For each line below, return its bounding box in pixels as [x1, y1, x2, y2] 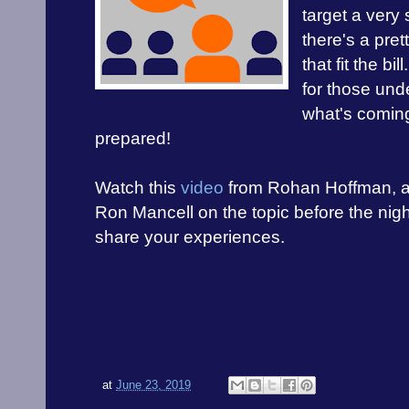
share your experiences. [95, 227, 285, 247]
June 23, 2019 [116, 378, 191, 392]
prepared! [95, 129, 171, 149]
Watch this [95, 178, 181, 198]
